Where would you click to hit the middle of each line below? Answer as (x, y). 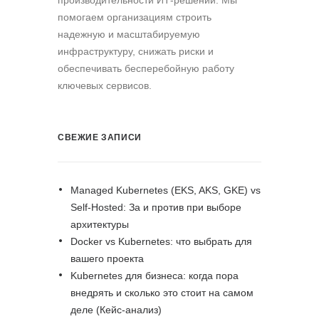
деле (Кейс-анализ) (116, 310)
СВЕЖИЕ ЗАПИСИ (100, 138)
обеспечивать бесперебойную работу (146, 69)
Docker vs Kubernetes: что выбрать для (161, 242)
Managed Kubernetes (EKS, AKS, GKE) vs (166, 190)
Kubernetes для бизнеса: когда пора (155, 276)
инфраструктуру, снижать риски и (136, 52)
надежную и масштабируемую (129, 35)
